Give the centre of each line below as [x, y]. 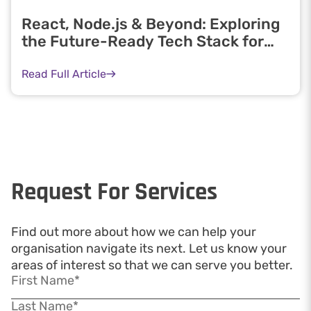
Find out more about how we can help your [134, 232]
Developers [64, 58]
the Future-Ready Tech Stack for [143, 41]
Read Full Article [64, 74]
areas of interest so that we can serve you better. [152, 265]
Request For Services [114, 192]
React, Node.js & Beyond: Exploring [151, 24]
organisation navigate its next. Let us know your [149, 248]
